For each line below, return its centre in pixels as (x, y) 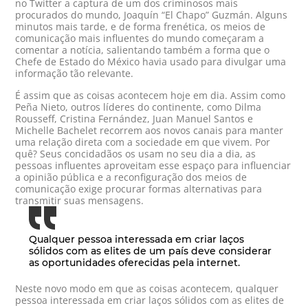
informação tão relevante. (75, 74)
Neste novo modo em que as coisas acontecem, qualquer (147, 289)
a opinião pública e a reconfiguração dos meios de (131, 177)
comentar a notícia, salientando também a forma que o (143, 50)
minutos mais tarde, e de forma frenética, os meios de (141, 27)
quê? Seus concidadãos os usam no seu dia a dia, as (136, 154)
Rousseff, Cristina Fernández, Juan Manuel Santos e (134, 119)
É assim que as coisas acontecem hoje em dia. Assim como (151, 96)
